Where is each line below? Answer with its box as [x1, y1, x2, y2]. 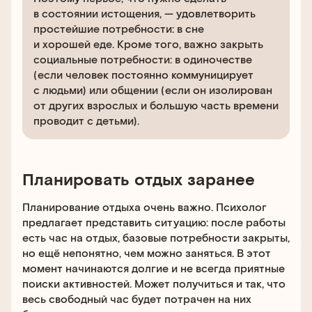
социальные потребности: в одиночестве [33, 52, 252, 65]
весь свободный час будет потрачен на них [22, 292, 251, 305]
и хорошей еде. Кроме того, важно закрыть [33, 37, 263, 50]
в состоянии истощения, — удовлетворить [33, 6, 256, 19]
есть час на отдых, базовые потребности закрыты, [22, 231, 290, 244]
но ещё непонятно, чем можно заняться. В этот [22, 246, 271, 259]
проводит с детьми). [33, 114, 139, 127]
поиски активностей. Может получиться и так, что [22, 276, 286, 290]
